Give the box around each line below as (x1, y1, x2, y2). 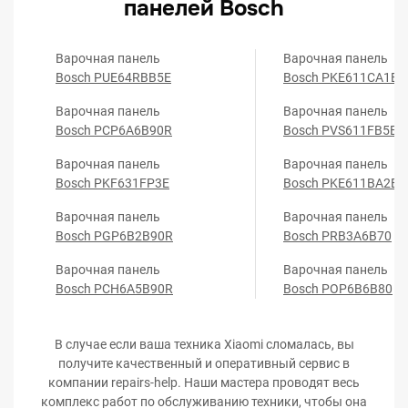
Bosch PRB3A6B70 (283, 229, 392, 243)
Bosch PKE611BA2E (283, 176, 398, 190)
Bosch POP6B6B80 (283, 281, 393, 296)
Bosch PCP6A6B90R (56, 123, 172, 138)
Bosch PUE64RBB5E (56, 70, 171, 85)
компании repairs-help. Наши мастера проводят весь (48, 375, 360, 390)
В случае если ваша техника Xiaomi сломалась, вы (54, 337, 354, 352)
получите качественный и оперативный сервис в (58, 356, 350, 371)
